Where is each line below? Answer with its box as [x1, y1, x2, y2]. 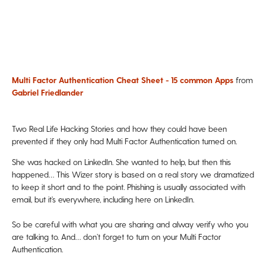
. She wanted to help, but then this [112, 156, 231, 167]
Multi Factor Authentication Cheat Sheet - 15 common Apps [12, 74, 233, 85]
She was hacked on [12, 156, 84, 167]
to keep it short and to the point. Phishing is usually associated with [12, 181, 245, 192]
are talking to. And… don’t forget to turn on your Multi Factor [12, 231, 221, 242]
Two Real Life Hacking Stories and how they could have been [12, 123, 227, 134]
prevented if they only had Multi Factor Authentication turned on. [12, 135, 237, 146]
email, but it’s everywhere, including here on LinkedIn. [12, 194, 194, 204]
